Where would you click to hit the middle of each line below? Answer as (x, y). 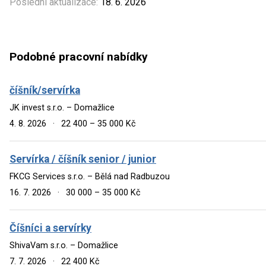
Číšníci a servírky (50, 228)
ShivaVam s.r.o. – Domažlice (64, 245)
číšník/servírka (45, 90)
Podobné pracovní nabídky (79, 57)
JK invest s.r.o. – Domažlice (62, 107)
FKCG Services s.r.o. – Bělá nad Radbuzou (90, 176)
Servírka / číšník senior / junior (83, 159)
